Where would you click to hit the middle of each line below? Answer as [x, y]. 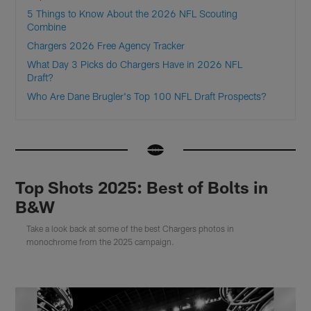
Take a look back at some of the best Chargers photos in [131, 228]
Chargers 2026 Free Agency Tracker [106, 46]
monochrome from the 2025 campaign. [101, 241]
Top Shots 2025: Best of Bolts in [142, 187]
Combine [47, 27]
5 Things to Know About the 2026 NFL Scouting [133, 14]
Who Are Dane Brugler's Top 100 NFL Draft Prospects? [147, 96]
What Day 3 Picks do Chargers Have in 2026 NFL [135, 65]
